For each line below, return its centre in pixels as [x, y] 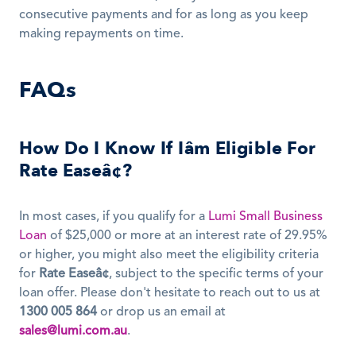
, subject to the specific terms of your [216, 275]
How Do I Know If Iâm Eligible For [167, 149]
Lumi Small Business [265, 217]
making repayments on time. [101, 35]
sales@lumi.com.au [73, 332]
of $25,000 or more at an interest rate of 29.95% [187, 236]
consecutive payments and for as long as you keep [164, 15]
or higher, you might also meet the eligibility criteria [169, 255]
